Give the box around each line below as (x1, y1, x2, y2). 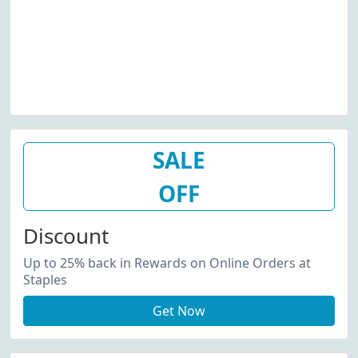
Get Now (153, 302, 205, 320)
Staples (23, 271, 67, 288)
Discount (23, 221, 109, 250)
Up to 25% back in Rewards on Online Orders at (23, 254, 311, 272)
